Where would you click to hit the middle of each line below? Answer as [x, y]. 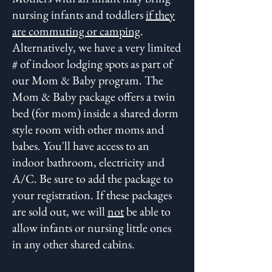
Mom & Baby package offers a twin [94, 97]
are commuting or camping [76, 31]
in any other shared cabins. [75, 244]
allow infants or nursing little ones [92, 228]
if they [160, 15]
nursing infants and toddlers [79, 15]
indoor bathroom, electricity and [88, 162]
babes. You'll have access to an [81, 146]
